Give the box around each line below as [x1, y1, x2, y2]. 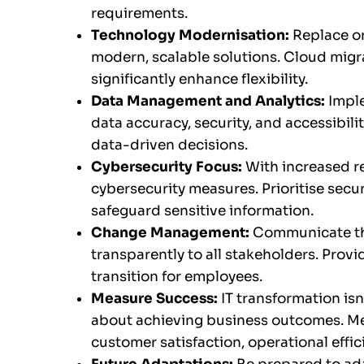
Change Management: [91, 224, 249, 242]
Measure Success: [91, 290, 221, 308]
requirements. [91, 5, 188, 23]
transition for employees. [91, 268, 272, 286]
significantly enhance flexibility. [91, 71, 308, 89]
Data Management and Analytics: [91, 93, 328, 110]
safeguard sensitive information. [91, 202, 314, 220]
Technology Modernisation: [91, 27, 292, 45]
